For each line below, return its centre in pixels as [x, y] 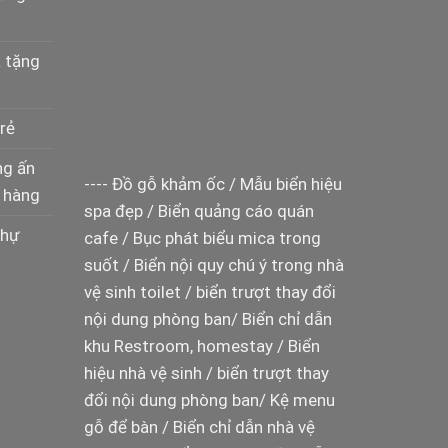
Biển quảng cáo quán [235, 210]
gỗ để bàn [120, 426]
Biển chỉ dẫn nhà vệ [243, 426]
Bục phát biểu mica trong [226, 237]
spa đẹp [113, 210]
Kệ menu [302, 399]
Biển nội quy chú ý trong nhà [238, 264]
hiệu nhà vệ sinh [142, 372]
